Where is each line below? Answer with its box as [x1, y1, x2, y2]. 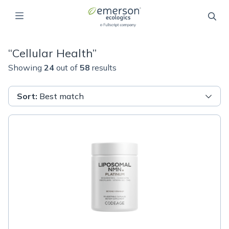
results [92, 62, 117, 73]
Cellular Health [12, 46, 93, 60]
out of [56, 62, 78, 73]
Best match [39, 91, 84, 101]
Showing [8, 62, 42, 73]
